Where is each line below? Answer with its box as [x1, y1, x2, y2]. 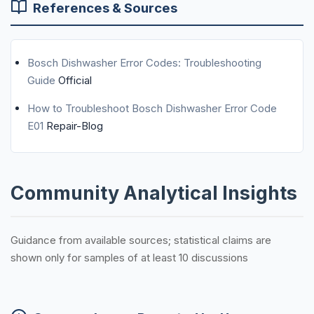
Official [57, 74, 92, 88]
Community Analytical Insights [11, 181, 297, 205]
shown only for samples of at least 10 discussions [11, 250, 248, 264]
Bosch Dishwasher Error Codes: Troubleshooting [27, 56, 261, 70]
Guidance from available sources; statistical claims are [11, 233, 271, 247]
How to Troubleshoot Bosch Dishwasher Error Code [27, 102, 277, 116]
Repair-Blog [46, 119, 103, 133]
